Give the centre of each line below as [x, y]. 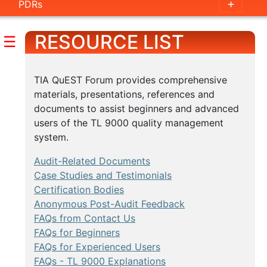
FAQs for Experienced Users [97, 247]
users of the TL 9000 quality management [129, 123]
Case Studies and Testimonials [103, 176]
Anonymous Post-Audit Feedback [109, 204]
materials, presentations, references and [124, 94]
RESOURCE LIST [109, 42]
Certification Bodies [79, 190]
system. [51, 137]
